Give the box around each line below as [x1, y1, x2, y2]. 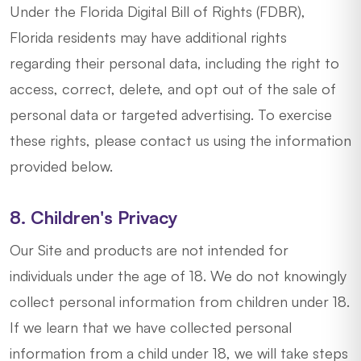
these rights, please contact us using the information [10, 131, 351, 149]
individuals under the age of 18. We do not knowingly [10, 267, 346, 284]
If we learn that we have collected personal [10, 318, 292, 336]
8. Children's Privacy [10, 206, 178, 228]
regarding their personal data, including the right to [10, 54, 339, 72]
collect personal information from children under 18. [10, 293, 350, 310]
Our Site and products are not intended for [10, 241, 288, 259]
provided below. [10, 157, 113, 175]
